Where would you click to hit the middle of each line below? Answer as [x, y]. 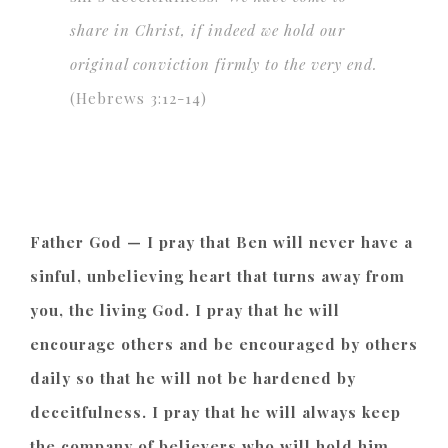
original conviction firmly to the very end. [224, 63]
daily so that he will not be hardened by [193, 377]
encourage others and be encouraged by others [224, 343]
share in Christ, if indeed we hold [195, 29]
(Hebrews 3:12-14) [138, 97]
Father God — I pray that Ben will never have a [221, 241]
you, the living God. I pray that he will [185, 309]
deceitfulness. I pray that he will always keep [215, 411]
